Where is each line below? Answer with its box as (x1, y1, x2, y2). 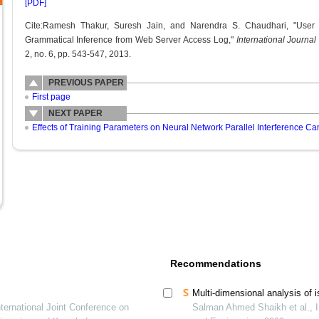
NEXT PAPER (48, 108, 103, 118)
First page (31, 92, 70, 102)
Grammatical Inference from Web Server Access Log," (24, 35, 236, 45)
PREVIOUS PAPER (48, 78, 124, 88)
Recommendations (169, 258, 261, 269)
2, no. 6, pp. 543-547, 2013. (24, 49, 131, 59)
